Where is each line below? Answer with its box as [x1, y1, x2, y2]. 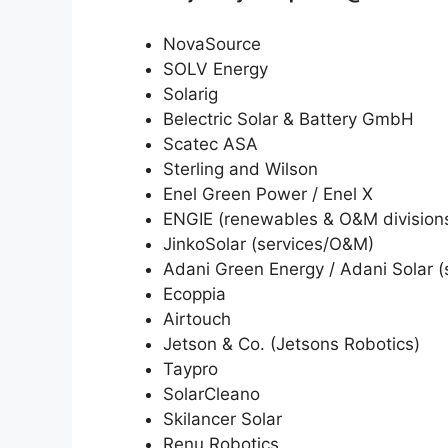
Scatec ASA [163, 133, 258, 154]
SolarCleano [163, 383, 260, 404]
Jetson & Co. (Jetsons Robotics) [163, 333, 420, 354]
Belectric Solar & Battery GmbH [163, 108, 414, 129]
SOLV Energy [163, 58, 268, 79]
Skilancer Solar [163, 408, 282, 429]
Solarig [163, 83, 218, 104]
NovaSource [163, 33, 261, 54]
